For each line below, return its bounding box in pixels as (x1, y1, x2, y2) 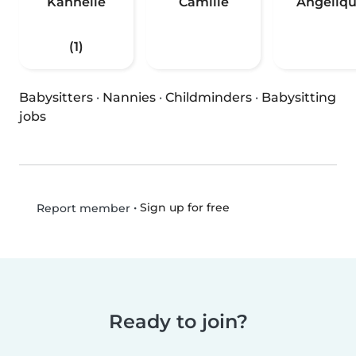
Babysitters (19, 90, 93, 106)
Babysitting (261, 90, 336, 106)
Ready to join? (108, 310, 248, 334)
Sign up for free (139, 200, 230, 215)
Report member (33, 201, 130, 216)
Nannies (103, 90, 156, 106)
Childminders (165, 90, 252, 106)
